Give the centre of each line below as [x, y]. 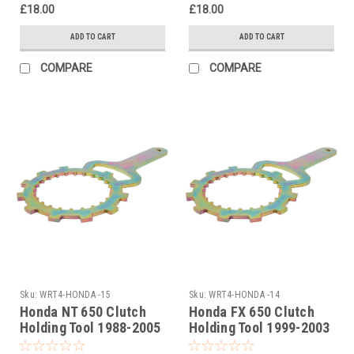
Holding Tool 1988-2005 [90, 327]
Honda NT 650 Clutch [83, 311]
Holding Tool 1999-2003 [260, 327]
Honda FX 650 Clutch [252, 311]
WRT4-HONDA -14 [244, 294]
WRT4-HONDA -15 [75, 294]
